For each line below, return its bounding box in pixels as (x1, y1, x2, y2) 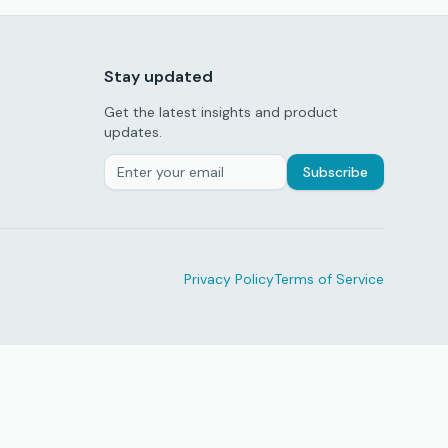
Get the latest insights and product (104, 103, 338, 121)
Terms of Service (274, 270, 384, 288)
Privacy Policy (184, 270, 274, 288)
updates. (104, 123, 162, 141)
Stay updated (104, 66, 213, 87)
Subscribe (303, 163, 368, 181)
